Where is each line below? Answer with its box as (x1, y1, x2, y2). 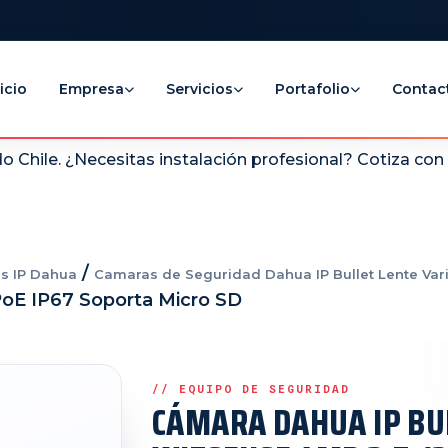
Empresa (59, 79, 124, 98)
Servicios (166, 79, 233, 98)
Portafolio (275, 79, 350, 98)
